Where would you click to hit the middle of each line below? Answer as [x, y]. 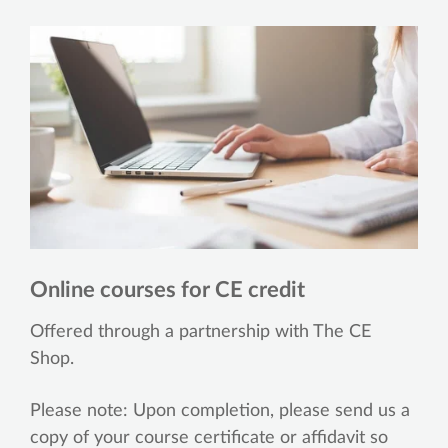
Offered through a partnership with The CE [200, 332]
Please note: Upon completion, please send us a [220, 411]
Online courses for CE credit [167, 290]
